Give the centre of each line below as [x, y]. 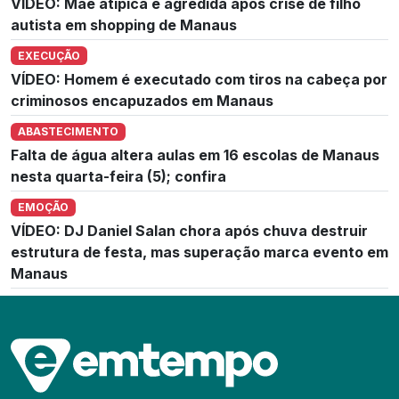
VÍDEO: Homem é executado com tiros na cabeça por [199, 79]
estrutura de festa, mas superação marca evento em [199, 252]
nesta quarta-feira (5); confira [118, 176]
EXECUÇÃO [49, 55]
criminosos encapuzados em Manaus [142, 100]
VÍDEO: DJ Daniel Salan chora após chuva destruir [189, 231]
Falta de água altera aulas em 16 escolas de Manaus [195, 155]
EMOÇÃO [43, 207]
